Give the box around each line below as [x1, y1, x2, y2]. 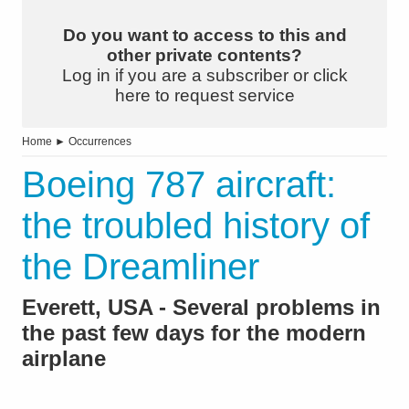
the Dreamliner [22, 246, 259, 288]
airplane [22, 346, 106, 372]
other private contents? [107, 46, 302, 66]
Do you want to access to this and [62, 26, 347, 46]
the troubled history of [22, 205, 370, 246]
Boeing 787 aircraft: [22, 164, 336, 205]
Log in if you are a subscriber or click [61, 66, 348, 86]
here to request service [114, 86, 295, 106]
